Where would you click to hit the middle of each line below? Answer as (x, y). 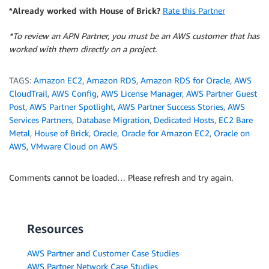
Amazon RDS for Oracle (185, 80)
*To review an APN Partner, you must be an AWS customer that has (134, 36)
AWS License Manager (141, 94)
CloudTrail (28, 94)
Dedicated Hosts (184, 120)
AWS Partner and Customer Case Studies (103, 253)
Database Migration (113, 120)
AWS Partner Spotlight (71, 107)
